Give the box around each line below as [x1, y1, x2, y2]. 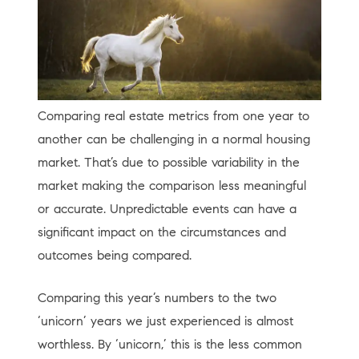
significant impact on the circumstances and [37, 224, 286, 240]
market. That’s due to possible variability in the [37, 155, 300, 170]
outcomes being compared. [37, 248, 196, 263]
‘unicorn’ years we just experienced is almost [37, 313, 293, 329]
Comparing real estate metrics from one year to [37, 108, 309, 123]
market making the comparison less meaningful [37, 178, 306, 193]
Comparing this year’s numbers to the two [37, 290, 276, 305]
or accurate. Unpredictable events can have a [37, 201, 296, 216]
